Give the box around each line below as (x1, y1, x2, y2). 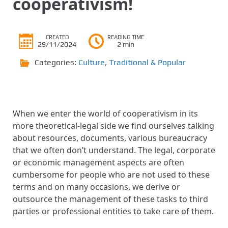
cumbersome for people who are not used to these (13, 169, 210, 180)
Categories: (35, 58, 78, 67)
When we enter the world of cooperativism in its (13, 108, 198, 119)
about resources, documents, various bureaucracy (13, 132, 207, 144)
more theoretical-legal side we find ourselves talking (13, 120, 214, 131)
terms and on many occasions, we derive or (13, 181, 180, 192)
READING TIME (107, 34, 144, 40)
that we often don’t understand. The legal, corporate (13, 145, 215, 156)
